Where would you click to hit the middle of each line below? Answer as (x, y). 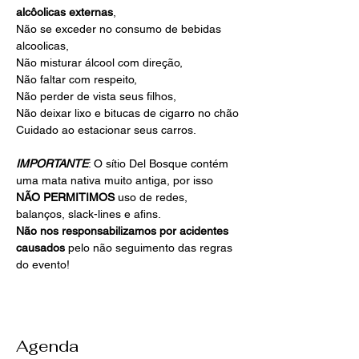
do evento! (43, 265)
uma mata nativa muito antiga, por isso (116, 181)
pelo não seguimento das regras (152, 248)
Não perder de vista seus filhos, (98, 97)
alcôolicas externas (65, 12)
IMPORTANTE (52, 164)
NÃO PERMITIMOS (67, 198)
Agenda (47, 347)
